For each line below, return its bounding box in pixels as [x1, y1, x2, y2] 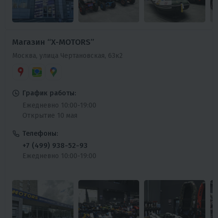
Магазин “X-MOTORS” [12, 36, 94, 47]
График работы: [22, 89, 76, 97]
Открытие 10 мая [22, 111, 77, 120]
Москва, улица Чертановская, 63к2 [12, 51, 123, 60]
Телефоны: [22, 129, 58, 138]
